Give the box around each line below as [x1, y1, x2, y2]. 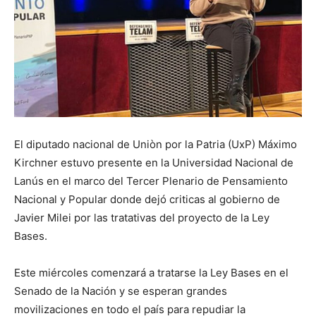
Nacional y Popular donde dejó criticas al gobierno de [14, 193, 280, 206]
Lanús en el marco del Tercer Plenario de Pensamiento [14, 174, 288, 188]
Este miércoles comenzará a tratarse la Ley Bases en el [14, 266, 288, 279]
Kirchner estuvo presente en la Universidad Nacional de [14, 156, 293, 169]
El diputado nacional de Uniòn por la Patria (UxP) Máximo [14, 138, 297, 151]
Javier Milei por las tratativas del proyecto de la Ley [14, 211, 269, 224]
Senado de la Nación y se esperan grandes [14, 284, 227, 298]
